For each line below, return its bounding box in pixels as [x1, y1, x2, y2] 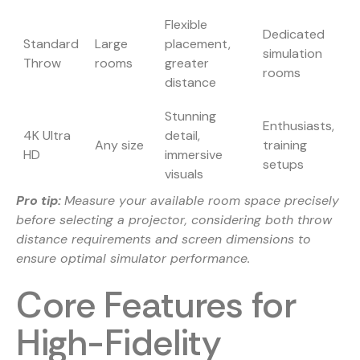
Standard [23, 35, 79, 53]
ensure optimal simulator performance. [16, 250, 250, 268]
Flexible [165, 16, 207, 34]
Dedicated [263, 26, 325, 43]
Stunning [165, 108, 216, 125]
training [263, 137, 307, 154]
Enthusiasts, [263, 117, 334, 135]
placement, [165, 35, 231, 53]
